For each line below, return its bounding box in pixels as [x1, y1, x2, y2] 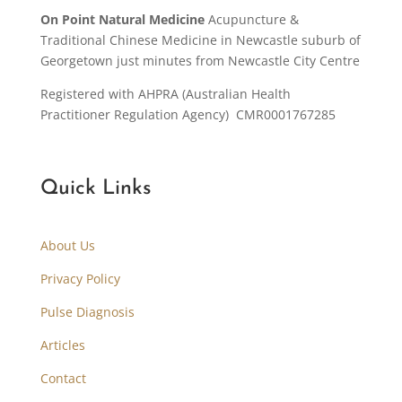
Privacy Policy [39, 269, 120, 287]
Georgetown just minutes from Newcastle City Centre [39, 51, 360, 69]
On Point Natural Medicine [39, 10, 205, 28]
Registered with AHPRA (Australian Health [39, 84, 291, 102]
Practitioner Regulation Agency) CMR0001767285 [39, 105, 336, 123]
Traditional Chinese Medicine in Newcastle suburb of [39, 31, 361, 48]
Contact [39, 369, 86, 387]
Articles [39, 336, 85, 354]
